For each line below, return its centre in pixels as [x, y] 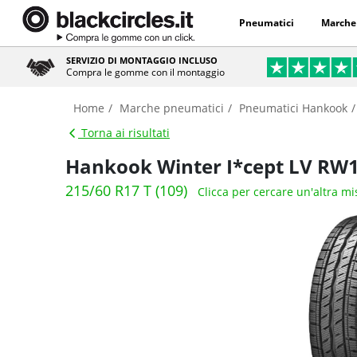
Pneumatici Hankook [293, 108]
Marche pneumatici [172, 108]
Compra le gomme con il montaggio [146, 72]
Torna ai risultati [124, 133]
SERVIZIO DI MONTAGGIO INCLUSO [142, 60]
